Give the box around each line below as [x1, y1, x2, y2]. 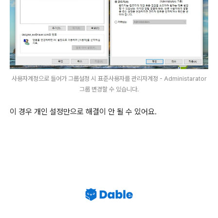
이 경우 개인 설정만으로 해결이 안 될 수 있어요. [10, 107, 157, 116]
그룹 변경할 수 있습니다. [79, 86, 139, 93]
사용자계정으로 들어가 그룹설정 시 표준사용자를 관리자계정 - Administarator [11, 75, 207, 83]
